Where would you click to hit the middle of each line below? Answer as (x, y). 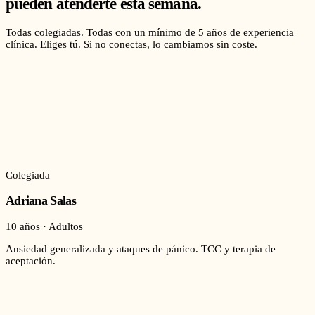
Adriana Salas (41, 201)
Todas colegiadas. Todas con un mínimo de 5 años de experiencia (150, 32)
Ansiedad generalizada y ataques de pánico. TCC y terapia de (141, 249)
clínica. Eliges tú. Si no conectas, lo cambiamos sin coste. (131, 44)
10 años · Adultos (44, 226)
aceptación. (31, 261)
